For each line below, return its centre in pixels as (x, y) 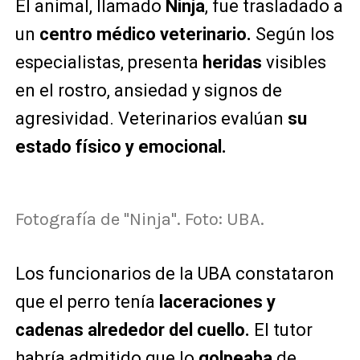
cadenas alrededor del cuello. (132, 330)
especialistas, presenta (108, 63)
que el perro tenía (87, 302)
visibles (294, 63)
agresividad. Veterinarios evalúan (151, 119)
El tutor (281, 330)
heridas (232, 63)
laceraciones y (217, 302)
